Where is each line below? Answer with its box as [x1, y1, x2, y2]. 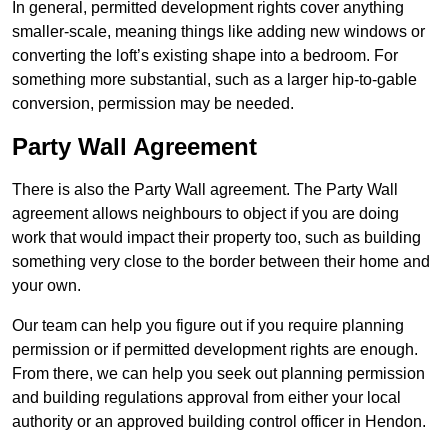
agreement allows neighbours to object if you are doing [12, 205, 399, 223]
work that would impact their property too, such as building [12, 229, 421, 247]
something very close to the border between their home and [12, 253, 430, 271]
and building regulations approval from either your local [12, 389, 401, 407]
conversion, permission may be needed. [12, 95, 294, 113]
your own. [12, 277, 81, 295]
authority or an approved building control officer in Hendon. [12, 413, 426, 431]
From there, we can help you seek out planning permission [12, 365, 425, 383]
